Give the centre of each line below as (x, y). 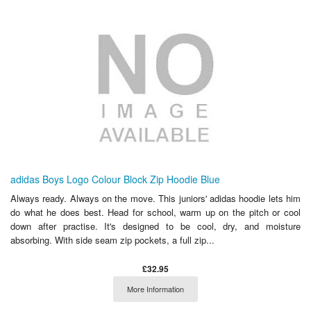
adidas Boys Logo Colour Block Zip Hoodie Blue (115, 179)
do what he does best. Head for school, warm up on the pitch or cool (155, 212)
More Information (155, 288)
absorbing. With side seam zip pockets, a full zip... (112, 239)
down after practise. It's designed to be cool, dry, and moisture (155, 226)
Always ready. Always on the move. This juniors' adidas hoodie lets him (155, 198)
